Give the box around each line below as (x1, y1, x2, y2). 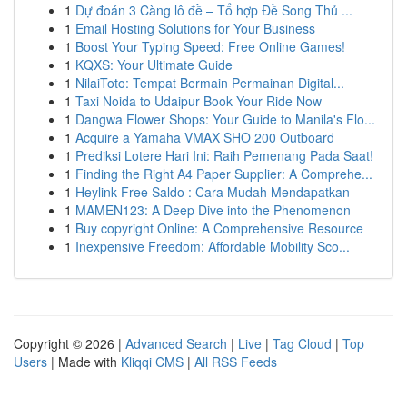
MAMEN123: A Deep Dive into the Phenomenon (75, 201, 351, 219)
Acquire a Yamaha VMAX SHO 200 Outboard (75, 128, 334, 146)
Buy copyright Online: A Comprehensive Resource (75, 219, 363, 237)
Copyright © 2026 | (14, 334, 125, 352)
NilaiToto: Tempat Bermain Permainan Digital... (75, 74, 344, 92)
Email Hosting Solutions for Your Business (75, 19, 315, 37)
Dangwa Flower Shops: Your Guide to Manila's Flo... (75, 110, 375, 128)
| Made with (47, 352, 121, 371)
